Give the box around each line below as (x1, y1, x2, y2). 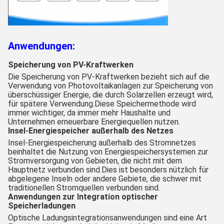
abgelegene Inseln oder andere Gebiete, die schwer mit (8, 173, 201, 183)
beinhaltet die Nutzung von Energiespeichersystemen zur (8, 146, 208, 156)
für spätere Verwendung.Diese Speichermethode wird (8, 98, 196, 108)
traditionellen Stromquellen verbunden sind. (8, 182, 160, 192)
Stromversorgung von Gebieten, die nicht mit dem (8, 155, 182, 165)
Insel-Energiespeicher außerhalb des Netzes (8, 125, 173, 135)
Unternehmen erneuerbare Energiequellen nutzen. (8, 116, 180, 126)
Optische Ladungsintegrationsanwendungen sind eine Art (8, 212, 207, 222)
